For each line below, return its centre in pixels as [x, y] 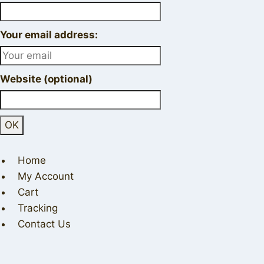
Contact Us [44, 224]
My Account [46, 176]
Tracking [38, 208]
